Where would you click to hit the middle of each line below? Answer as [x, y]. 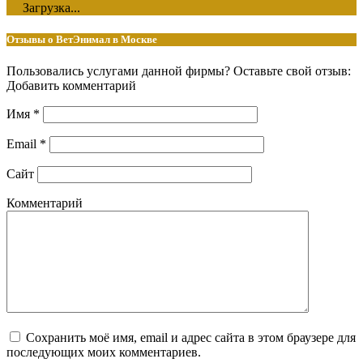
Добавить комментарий [71, 86]
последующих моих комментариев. [104, 352]
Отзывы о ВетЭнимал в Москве [82, 40]
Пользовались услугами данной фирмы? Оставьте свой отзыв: [179, 71]
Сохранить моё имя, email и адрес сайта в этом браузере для [191, 338]
